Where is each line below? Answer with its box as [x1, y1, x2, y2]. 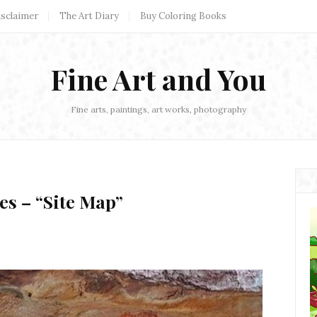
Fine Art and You [51, 60, 266, 98]
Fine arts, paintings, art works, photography [71, 104, 246, 115]
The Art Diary [59, 10, 119, 22]
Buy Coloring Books [140, 10, 226, 22]
